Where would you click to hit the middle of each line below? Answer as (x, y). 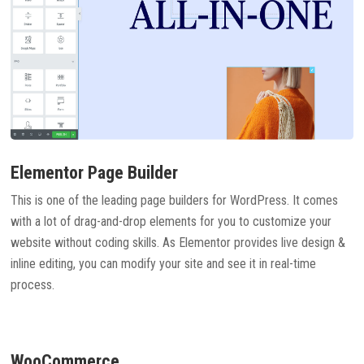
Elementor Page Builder (95, 173)
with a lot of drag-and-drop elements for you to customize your (171, 222)
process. (33, 285)
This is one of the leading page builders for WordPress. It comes (175, 201)
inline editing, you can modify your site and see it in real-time (164, 264)
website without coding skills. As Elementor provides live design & (178, 243)
